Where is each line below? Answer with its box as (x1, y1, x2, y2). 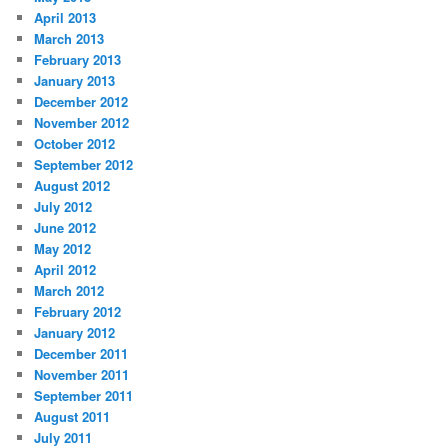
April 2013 (34, 8, 97, 28)
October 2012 (34, 134, 116, 154)
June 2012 (34, 218, 97, 238)
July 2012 (34, 197, 93, 217)
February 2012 (34, 302, 122, 322)
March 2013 (34, 29, 105, 49)
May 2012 (34, 239, 92, 259)
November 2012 (34, 113, 130, 133)
